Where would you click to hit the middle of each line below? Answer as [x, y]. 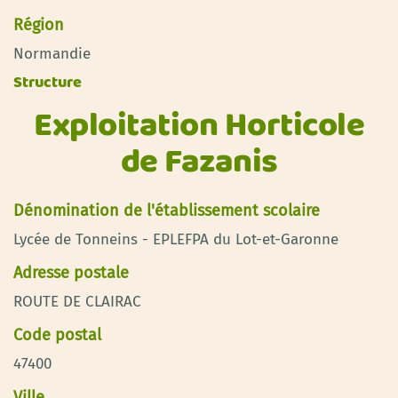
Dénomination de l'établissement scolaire [167, 210]
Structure [48, 83]
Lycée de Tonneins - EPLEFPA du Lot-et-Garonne [176, 239]
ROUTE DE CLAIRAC [77, 301]
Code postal [57, 334]
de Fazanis [199, 163]
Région [39, 25]
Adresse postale [71, 272]
